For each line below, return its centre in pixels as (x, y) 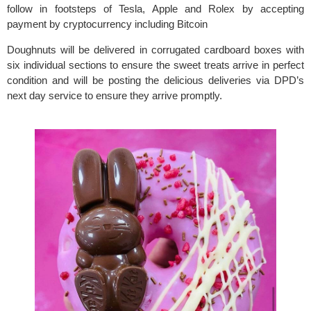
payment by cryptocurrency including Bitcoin (107, 24)
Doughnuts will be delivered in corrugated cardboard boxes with (155, 49)
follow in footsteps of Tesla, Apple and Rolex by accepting (155, 9)
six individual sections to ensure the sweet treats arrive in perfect (155, 65)
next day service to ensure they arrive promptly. (115, 95)
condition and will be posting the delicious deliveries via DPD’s (155, 80)
